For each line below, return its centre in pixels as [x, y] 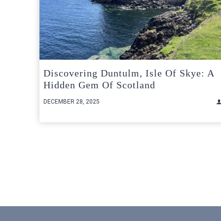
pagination [72, 174]
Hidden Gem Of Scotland [99, 85]
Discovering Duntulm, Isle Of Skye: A [129, 73]
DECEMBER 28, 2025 [72, 102]
